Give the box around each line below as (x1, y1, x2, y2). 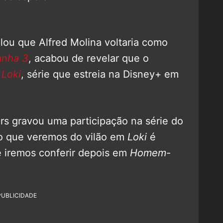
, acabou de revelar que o (28, 52, 149, 64)
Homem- (130, 146, 171, 159)
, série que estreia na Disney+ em (21, 68, 179, 80)
